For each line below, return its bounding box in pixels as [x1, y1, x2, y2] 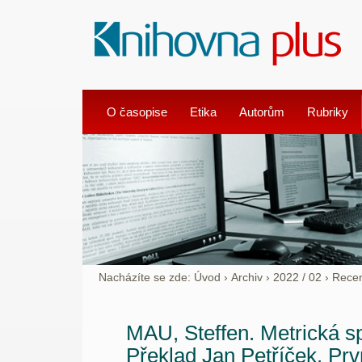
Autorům [239, 105, 284, 119]
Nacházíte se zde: [99, 271, 192, 284]
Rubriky [307, 105, 348, 119]
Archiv [231, 271, 263, 284]
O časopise [107, 105, 167, 119]
